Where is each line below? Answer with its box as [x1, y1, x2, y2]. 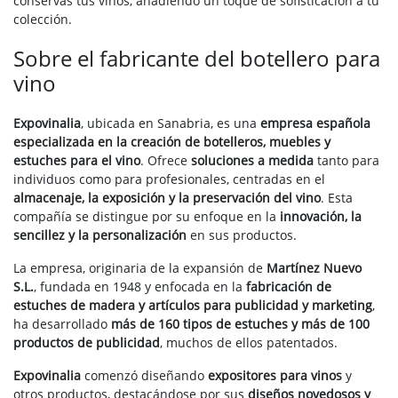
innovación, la [280, 207, 362, 225]
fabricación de [246, 277, 331, 295]
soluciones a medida [191, 151, 314, 169]
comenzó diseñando [81, 366, 208, 384]
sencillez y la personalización [13, 226, 187, 243]
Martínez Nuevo [267, 259, 362, 276]
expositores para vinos [208, 366, 342, 384]
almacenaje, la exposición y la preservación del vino [13, 188, 321, 206]
